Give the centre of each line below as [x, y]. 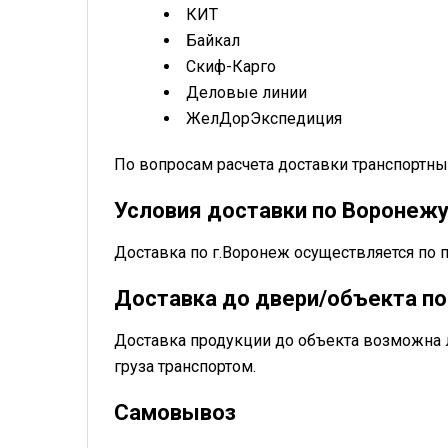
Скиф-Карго [231, 67]
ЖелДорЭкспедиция [264, 119]
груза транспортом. [185, 367]
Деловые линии [246, 93]
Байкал [213, 41]
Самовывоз [175, 413]
